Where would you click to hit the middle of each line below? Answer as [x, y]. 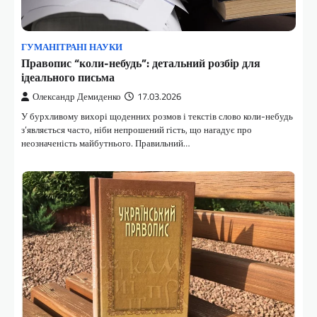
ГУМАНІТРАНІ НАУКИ [72, 47]
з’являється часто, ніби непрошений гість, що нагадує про [137, 130]
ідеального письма [68, 77]
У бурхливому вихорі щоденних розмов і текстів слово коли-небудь [157, 116]
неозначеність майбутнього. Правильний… [105, 143]
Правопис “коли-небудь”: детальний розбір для [141, 63]
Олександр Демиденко [77, 97]
